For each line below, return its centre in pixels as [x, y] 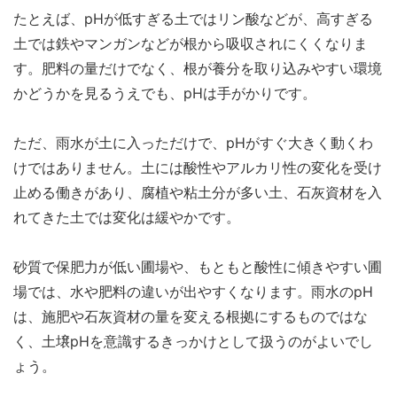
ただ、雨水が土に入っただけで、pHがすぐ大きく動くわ [193, 143]
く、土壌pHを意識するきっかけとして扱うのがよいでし [193, 342]
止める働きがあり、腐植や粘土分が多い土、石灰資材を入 [198, 193]
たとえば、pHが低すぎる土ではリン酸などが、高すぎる [193, 19]
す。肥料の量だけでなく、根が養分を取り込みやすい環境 [198, 69]
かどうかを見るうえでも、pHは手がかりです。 [165, 93]
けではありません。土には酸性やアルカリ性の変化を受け [198, 168]
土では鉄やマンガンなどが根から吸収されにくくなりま [191, 44]
